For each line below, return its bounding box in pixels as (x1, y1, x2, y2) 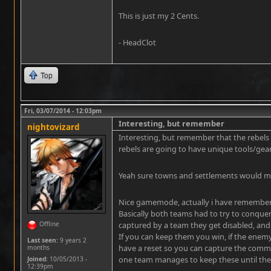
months (27, 243, 50, 252)
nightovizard (27, 122, 80, 132)
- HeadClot (119, 37, 156, 48)
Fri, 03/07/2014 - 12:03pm (24, 106, 102, 115)
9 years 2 (58, 236, 87, 244)
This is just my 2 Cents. (119, 10, 199, 21)
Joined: (27, 255, 48, 263)
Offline (39, 220, 59, 228)
